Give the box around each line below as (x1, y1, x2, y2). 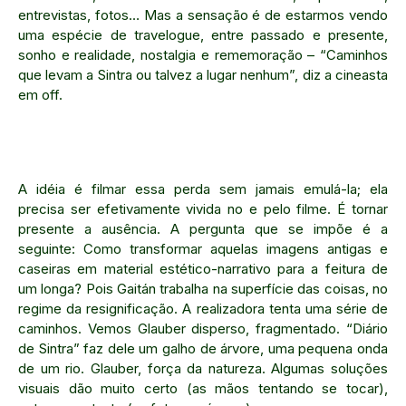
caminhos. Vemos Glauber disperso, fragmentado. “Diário (18, 320, 388, 337)
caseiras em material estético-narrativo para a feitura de (18, 260, 388, 277)
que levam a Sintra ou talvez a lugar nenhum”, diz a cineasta (18, 66, 388, 83)
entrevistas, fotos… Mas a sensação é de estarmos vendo (18, 6, 388, 24)
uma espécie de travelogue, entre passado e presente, (18, 26, 388, 43)
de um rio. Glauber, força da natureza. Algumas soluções (18, 360, 388, 377)
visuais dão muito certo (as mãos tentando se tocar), (18, 380, 388, 397)
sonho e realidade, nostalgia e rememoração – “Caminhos (18, 46, 388, 63)
